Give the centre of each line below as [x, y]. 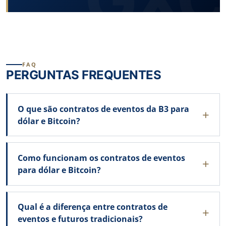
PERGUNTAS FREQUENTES [84, 75]
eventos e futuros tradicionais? [80, 219]
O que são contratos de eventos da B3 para [103, 109]
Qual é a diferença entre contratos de [93, 207]
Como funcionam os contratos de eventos [101, 158]
